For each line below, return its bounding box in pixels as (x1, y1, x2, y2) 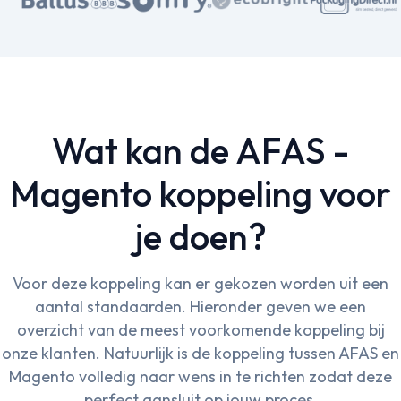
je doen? (134, 214, 267, 260)
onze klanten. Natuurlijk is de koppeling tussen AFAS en (2, 343, 399, 364)
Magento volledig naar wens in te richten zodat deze (9, 366, 392, 388)
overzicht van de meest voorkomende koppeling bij (16, 320, 385, 341)
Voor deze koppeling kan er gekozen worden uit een (13, 273, 388, 294)
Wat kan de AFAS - (52, 128, 349, 174)
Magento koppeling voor (10, 171, 391, 217)
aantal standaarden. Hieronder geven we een (35, 296, 366, 318)
